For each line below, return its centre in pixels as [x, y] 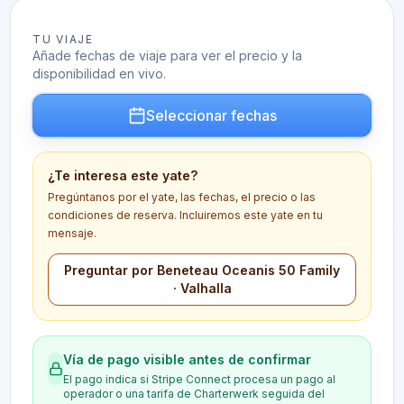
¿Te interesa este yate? [123, 175]
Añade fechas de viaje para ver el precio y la [168, 55]
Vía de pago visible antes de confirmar [187, 359]
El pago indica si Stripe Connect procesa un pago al [199, 379]
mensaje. [73, 233]
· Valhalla [202, 288]
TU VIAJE [63, 39]
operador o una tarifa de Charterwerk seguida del [193, 394]
